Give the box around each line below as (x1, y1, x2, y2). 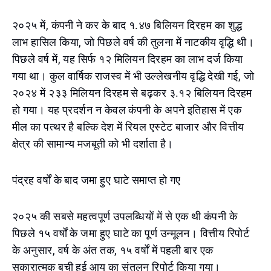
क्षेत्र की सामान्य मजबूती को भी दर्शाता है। (12, 137, 174, 150)
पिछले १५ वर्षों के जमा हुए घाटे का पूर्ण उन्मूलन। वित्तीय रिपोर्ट (12, 227, 249, 240)
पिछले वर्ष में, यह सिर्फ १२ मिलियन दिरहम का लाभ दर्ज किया (12, 53, 243, 65)
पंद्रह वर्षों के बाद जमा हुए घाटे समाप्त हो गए (12, 174, 181, 186)
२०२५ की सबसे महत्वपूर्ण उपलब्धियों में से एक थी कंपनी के (12, 210, 238, 223)
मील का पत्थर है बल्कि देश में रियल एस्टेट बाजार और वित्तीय (12, 120, 244, 133)
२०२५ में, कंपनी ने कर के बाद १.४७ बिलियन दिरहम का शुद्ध (12, 19, 243, 31)
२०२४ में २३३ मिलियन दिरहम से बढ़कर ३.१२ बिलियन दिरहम (12, 87, 252, 99)
